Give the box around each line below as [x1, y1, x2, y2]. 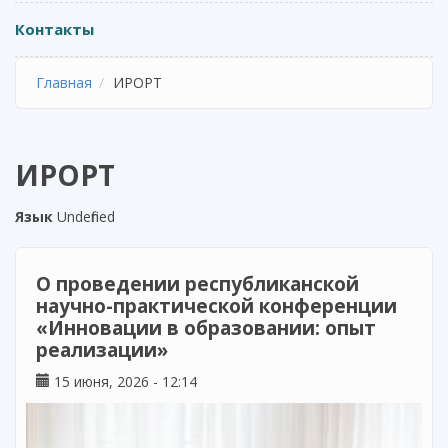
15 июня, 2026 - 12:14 [50, 372, 197, 391]
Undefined [53, 207, 115, 226]
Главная [36, 73, 92, 92]
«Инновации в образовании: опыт [36, 315, 376, 341]
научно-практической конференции [36, 293, 397, 319]
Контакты [15, 19, 94, 39]
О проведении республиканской [36, 271, 359, 297]
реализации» [36, 337, 168, 363]
